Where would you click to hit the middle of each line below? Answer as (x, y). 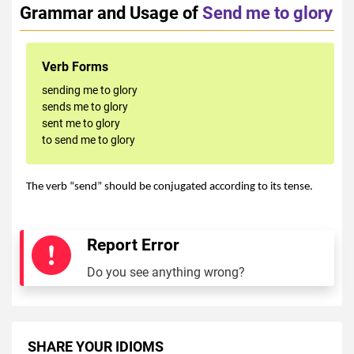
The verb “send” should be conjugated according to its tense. (169, 187)
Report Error (133, 245)
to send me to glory (88, 140)
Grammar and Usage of (109, 13)
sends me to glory (85, 107)
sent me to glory (81, 124)
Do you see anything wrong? (166, 273)
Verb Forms (75, 67)
